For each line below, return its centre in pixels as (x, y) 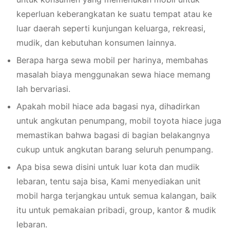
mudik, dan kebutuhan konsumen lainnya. (96, 43)
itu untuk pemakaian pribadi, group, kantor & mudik (116, 210)
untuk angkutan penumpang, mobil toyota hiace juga (119, 121)
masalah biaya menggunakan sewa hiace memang (113, 75)
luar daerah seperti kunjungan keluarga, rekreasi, (111, 28)
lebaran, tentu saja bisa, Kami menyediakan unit (109, 181)
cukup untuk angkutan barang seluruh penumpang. (115, 150)
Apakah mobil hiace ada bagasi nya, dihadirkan (108, 107)
